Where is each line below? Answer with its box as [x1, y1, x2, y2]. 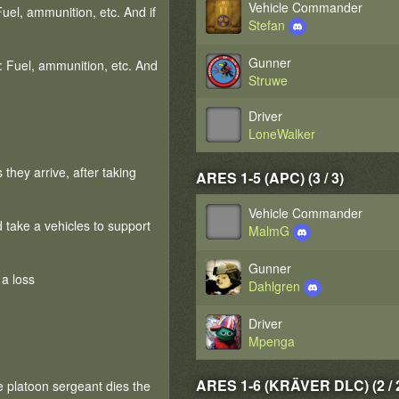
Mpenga [248, 332, 296, 350]
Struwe [248, 71, 289, 89]
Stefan [248, 16, 289, 34]
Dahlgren [248, 277, 305, 295]
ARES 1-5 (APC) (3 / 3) [196, 167, 345, 188]
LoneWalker [248, 125, 316, 142]
